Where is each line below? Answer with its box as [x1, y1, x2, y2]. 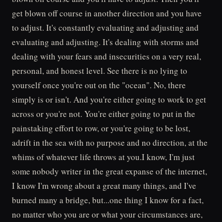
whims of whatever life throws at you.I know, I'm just [12, 151, 195, 163]
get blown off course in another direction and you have [12, 7, 202, 19]
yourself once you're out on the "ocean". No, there [12, 79, 186, 91]
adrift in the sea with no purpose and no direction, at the [12, 137, 208, 148]
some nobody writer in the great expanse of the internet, [12, 166, 207, 177]
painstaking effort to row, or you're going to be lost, [12, 122, 190, 134]
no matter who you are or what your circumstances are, [12, 209, 203, 220]
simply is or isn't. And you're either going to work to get [12, 94, 206, 105]
